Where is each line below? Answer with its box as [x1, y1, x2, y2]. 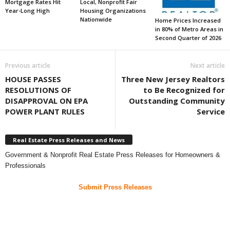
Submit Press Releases [78, 183, 152, 191]
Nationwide [80, 15, 112, 23]
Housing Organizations [80, 7, 146, 14]
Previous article [5, 61, 50, 70]
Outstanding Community [129, 95, 225, 106]
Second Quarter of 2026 [155, 34, 221, 42]
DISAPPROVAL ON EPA [5, 95, 88, 106]
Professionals [5, 161, 46, 169]
